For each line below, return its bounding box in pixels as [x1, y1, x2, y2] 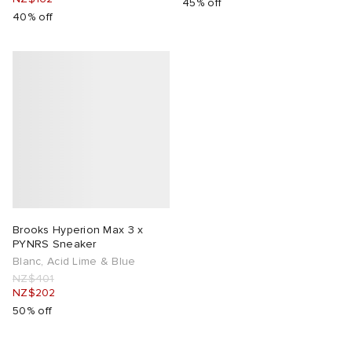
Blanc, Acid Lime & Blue [13, 255, 136, 269]
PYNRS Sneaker [13, 237, 97, 251]
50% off [13, 304, 53, 318]
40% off [13, 10, 53, 24]
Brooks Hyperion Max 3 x [13, 223, 144, 237]
